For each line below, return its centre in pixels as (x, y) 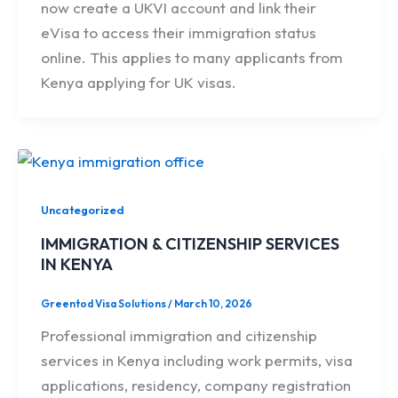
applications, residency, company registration (195, 385)
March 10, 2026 (213, 303)
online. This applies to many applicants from (191, 57)
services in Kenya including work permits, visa (196, 360)
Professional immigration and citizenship (179, 335)
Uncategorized (82, 210)
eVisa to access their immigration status (178, 32)
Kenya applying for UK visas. (138, 82)
